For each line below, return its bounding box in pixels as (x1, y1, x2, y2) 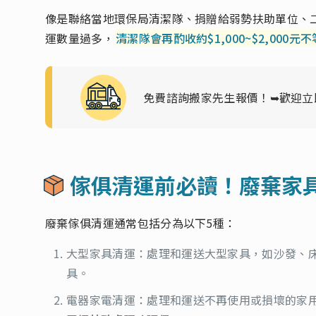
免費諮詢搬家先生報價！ (143, 88, 270, 106)
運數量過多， (45, 29, 114, 47)
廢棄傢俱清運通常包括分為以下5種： (45, 214, 236, 231)
